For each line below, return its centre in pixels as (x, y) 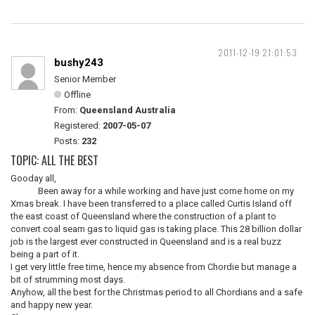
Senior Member (85, 79)
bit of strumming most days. (68, 279)
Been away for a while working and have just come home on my (152, 191)
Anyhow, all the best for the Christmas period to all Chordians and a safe (156, 292)
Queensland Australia (128, 110)
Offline (77, 95)
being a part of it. (45, 254)
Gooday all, (33, 178)
